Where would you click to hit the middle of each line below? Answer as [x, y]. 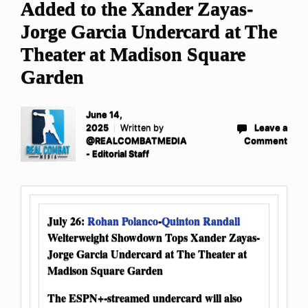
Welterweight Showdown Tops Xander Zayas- [154, 237]
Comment [266, 141]
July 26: [67, 221]
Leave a [271, 128]
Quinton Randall [201, 221]
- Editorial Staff [118, 154]
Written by [142, 128]
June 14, [104, 115]
